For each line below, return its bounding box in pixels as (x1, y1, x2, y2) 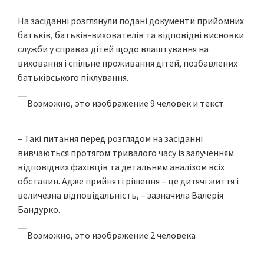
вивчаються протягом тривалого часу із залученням (18, 147, 234, 159)
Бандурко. (18, 203, 60, 215)
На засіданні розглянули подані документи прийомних (18, 15, 244, 27)
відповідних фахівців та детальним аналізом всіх (18, 161, 225, 173)
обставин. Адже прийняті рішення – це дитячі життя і (18, 175, 239, 187)
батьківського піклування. (18, 71, 128, 83)
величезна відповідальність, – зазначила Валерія (18, 189, 223, 201)
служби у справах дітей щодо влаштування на (18, 43, 209, 55)
